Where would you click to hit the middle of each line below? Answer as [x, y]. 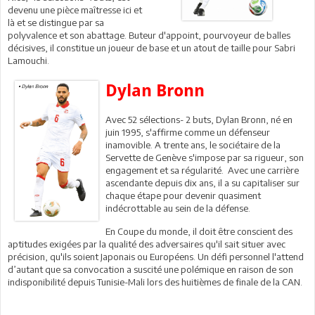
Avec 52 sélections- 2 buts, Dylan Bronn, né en [199, 119]
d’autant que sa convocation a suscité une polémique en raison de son [150, 269]
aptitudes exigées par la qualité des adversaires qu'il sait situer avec [147, 244]
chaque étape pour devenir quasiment [184, 195]
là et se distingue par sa [56, 22]
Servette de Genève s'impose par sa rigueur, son [205, 157]
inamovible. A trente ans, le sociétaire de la [193, 144]
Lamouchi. [28, 60]
